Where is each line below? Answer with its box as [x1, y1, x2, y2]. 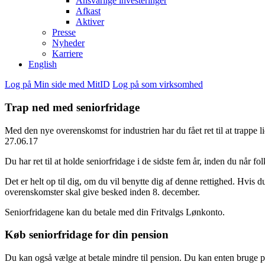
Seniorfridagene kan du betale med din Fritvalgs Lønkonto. [5, 206, 225, 217]
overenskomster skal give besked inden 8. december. [5, 186, 200, 197]
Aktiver [76, 17, 104, 27]
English [28, 59, 57, 70]
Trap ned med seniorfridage [5, 101, 140, 114]
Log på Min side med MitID [5, 79, 110, 90]
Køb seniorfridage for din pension [5, 228, 169, 241]
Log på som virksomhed [112, 79, 203, 90]
